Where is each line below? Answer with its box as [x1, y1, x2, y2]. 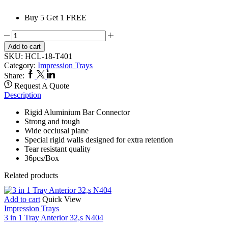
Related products [4, 171, 58, 180]
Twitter [36, 70, 59, 79]
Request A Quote [14, 81, 69, 91]
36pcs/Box [24, 154, 59, 163]
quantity [11, 112, 38, 122]
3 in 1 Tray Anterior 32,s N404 [4, 213, 103, 222]
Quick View [42, 195, 81, 204]
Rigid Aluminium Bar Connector [24, 108, 130, 117]
